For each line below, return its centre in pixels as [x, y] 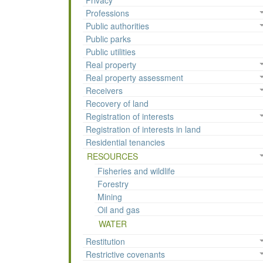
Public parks [108, 39]
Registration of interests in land [143, 129]
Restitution [105, 242]
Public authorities [117, 26]
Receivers [104, 91]
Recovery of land [117, 104]
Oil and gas [119, 210]
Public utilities [111, 52]
